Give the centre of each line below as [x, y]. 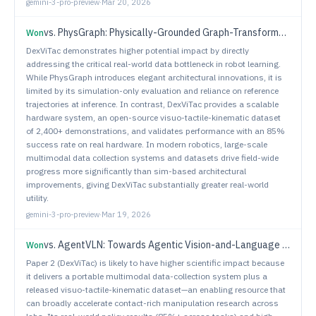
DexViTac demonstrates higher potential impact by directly [138, 50]
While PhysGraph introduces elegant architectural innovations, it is [154, 77]
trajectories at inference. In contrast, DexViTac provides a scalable [152, 104]
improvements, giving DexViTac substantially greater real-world [147, 184]
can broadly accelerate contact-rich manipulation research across [152, 303]
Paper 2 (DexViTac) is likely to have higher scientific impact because [155, 263]
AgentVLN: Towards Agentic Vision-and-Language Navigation [170, 245]
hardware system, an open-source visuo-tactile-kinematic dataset [153, 117]
